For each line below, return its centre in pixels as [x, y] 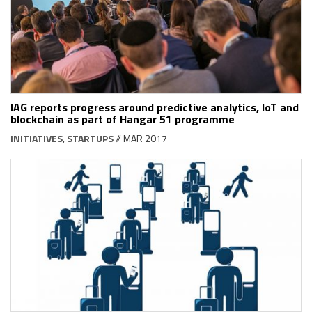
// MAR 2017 [140, 138]
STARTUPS [90, 138]
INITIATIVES [37, 138]
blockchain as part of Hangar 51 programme [123, 119]
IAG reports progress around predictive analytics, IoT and [155, 107]
